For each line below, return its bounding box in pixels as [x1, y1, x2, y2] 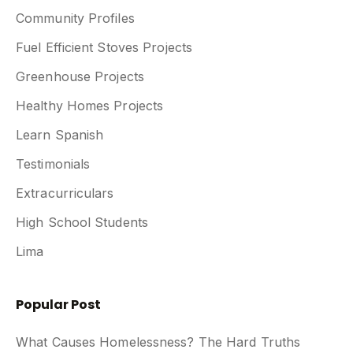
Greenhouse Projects [16, 68, 144, 84]
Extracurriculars [16, 184, 114, 201]
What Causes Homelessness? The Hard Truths [16, 333, 301, 350]
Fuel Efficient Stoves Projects [16, 39, 192, 55]
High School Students [16, 214, 148, 230]
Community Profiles [16, 9, 135, 26]
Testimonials [16, 155, 91, 172]
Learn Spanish [16, 126, 104, 143]
